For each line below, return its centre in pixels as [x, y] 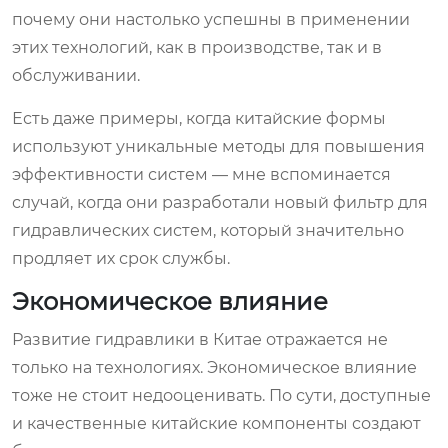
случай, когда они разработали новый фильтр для [220, 202]
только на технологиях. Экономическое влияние [214, 367]
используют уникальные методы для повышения [218, 146]
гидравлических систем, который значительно [208, 230]
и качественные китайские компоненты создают [216, 423]
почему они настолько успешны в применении [211, 19]
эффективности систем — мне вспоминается [201, 174]
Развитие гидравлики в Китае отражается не [200, 339]
